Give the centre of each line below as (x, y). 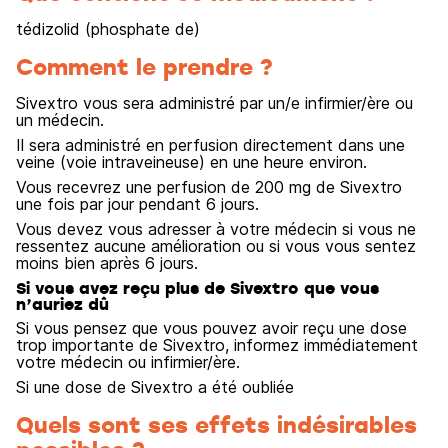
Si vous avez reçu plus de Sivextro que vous (197, 288)
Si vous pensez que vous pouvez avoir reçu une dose (211, 328)
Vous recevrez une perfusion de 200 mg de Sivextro (209, 187)
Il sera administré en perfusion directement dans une (210, 145)
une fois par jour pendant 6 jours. (137, 204)
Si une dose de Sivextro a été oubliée (155, 387)
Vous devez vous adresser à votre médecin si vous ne (216, 229)
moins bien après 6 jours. (107, 263)
